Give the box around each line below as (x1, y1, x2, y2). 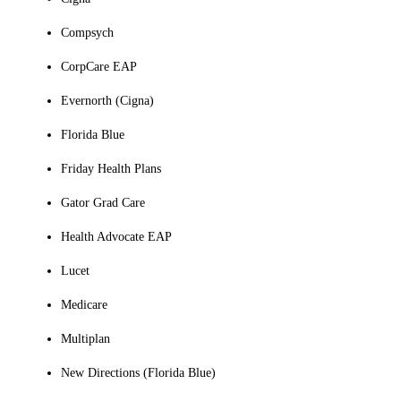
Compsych (61, 26, 114, 40)
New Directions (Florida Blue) (61, 366, 216, 380)
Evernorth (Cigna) (61, 94, 154, 108)
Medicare (61, 298, 107, 312)
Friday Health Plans (61, 162, 161, 176)
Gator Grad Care (61, 196, 145, 210)
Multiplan (61, 332, 110, 346)
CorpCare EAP (61, 60, 137, 74)
